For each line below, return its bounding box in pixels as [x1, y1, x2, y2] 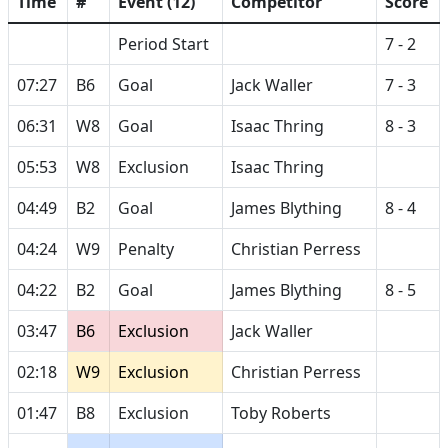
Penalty [118, 238, 174, 260]
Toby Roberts [231, 402, 331, 424]
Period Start [118, 33, 209, 55]
